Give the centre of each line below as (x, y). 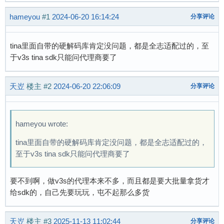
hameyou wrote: (42, 124)
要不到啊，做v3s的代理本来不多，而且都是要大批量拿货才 (110, 181)
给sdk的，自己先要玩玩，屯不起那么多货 (80, 192)
